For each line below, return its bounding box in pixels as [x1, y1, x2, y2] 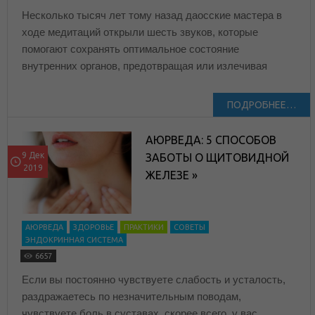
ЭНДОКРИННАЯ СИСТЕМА [25, 236, 123, 245]
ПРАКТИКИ [124, 223, 164, 232]
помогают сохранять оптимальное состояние [22, 43, 239, 56]
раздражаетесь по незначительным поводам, [22, 290, 241, 303]
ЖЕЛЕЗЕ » [146, 169, 198, 182]
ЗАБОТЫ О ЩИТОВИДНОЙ [146, 151, 290, 165]
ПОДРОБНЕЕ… [227, 99, 297, 111]
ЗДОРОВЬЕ [73, 223, 114, 232]
